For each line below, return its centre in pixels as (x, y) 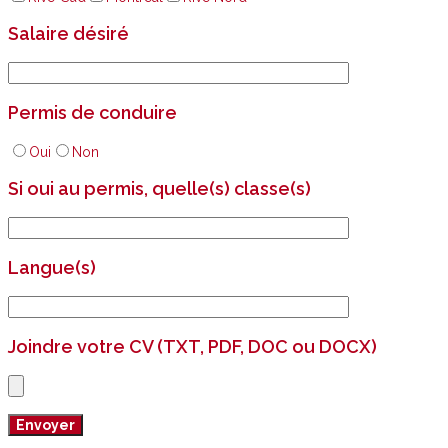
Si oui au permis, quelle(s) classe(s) (159, 189)
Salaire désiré (68, 34)
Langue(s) (52, 268)
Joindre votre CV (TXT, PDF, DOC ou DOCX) (192, 347)
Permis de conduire (92, 113)
